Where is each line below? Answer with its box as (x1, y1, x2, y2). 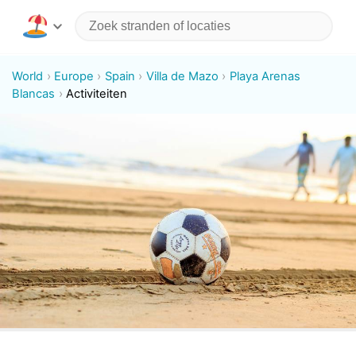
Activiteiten (66, 86, 128, 101)
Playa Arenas (229, 68, 300, 83)
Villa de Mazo (145, 68, 219, 83)
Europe (54, 68, 95, 83)
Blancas (12, 86, 56, 101)
